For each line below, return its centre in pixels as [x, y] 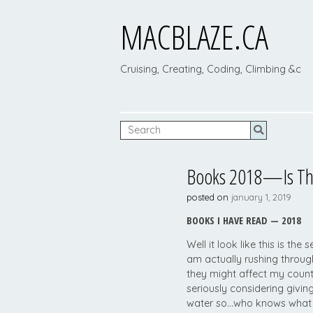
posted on [209, 197]
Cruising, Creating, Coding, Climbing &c [211, 69]
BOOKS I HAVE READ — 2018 [244, 220]
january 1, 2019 [261, 197]
